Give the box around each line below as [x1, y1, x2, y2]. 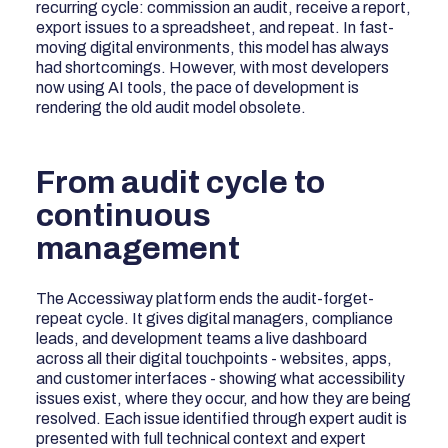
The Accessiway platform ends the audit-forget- [36, 289, 375, 307]
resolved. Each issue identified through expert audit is [36, 409, 408, 427]
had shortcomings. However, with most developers [36, 58, 390, 76]
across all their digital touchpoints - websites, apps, [36, 349, 393, 367]
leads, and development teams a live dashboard [36, 329, 368, 347]
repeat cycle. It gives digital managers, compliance [36, 309, 394, 327]
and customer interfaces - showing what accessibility [36, 369, 406, 387]
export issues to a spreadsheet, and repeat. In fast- [36, 18, 395, 36]
